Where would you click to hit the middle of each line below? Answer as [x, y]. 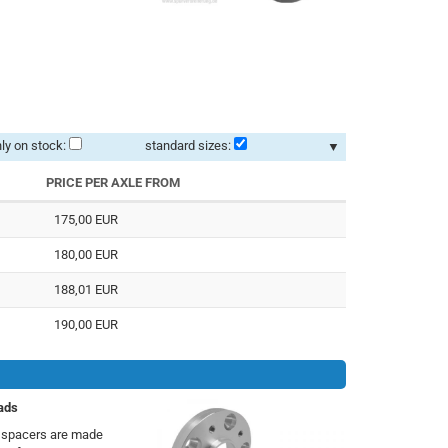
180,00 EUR [86, 255]
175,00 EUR [86, 220]
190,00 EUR [86, 325]
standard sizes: [187, 146]
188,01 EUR [86, 290]
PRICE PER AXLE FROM [112, 183]
